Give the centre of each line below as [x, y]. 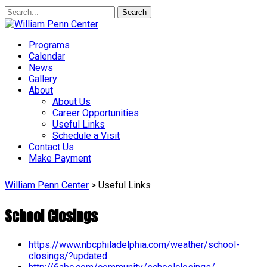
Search [134, 12]
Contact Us [51, 147]
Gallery [43, 79]
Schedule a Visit [86, 136]
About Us [72, 102]
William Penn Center [47, 185]
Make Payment [60, 158]
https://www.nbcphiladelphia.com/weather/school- [134, 244]
